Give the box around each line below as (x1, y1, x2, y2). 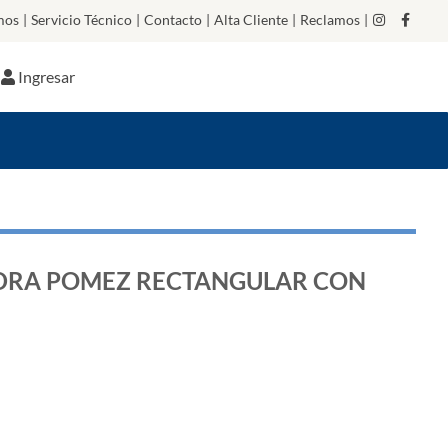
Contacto (144, 11, 202, 28)
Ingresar (18, 67, 76, 86)
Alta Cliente (214, 11, 288, 28)
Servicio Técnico (31, 11, 132, 28)
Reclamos (300, 11, 360, 28)
